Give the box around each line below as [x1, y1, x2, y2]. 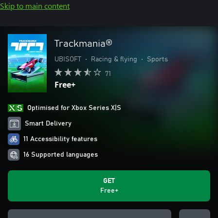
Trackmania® [54, 39, 112, 49]
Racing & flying [91, 56, 137, 63]
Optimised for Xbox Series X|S [27, 105, 121, 111]
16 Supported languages [23, 151, 98, 158]
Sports [147, 56, 168, 63]
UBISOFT [54, 56, 81, 63]
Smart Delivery [25, 120, 72, 127]
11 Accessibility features [23, 136, 97, 143]
